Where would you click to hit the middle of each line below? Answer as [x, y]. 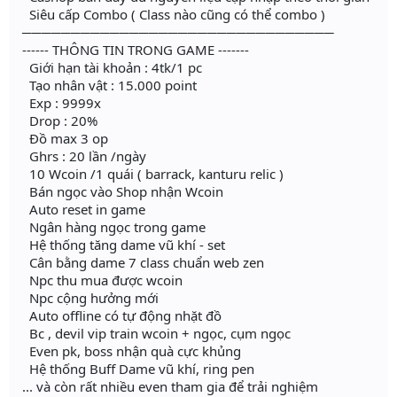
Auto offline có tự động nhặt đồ [122, 316]
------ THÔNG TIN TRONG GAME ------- [136, 50]
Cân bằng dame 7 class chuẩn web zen [143, 263]
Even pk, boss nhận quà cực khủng [132, 351]
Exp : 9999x [62, 103]
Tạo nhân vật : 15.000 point [109, 86]
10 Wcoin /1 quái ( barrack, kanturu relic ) [153, 174]
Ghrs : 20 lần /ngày [84, 156]
